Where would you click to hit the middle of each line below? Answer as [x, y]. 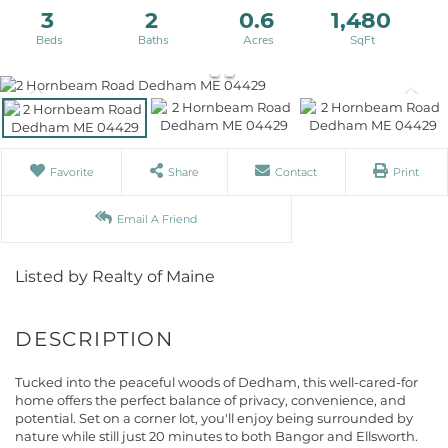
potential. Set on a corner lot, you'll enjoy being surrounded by [214, 417]
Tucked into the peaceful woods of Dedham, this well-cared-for [216, 381]
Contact [296, 171]
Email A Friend [157, 218]
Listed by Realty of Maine [115, 276]
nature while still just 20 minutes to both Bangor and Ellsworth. [216, 435]
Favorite [71, 171]
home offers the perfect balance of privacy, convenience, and [210, 399]
